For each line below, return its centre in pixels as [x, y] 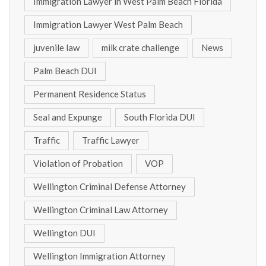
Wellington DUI [64, 233]
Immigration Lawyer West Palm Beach [108, 25]
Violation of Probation [78, 164]
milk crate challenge [140, 48]
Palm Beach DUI [65, 71]
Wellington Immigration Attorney [99, 256]
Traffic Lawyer [111, 140]
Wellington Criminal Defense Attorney [110, 187]
